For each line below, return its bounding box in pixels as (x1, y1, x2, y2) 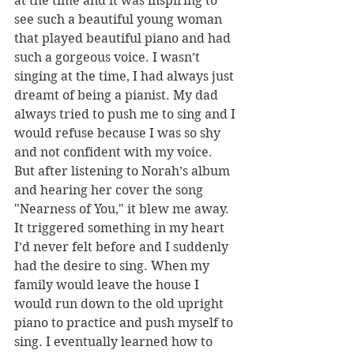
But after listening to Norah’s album (14, 164, 233, 179)
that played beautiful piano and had (14, 31, 234, 46)
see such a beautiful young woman (14, 12, 225, 27)
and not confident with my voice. (14, 145, 216, 160)
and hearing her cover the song (14, 183, 206, 198)
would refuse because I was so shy (14, 126, 224, 141)
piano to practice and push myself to (14, 315, 236, 330)
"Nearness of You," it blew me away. (14, 201, 232, 217)
